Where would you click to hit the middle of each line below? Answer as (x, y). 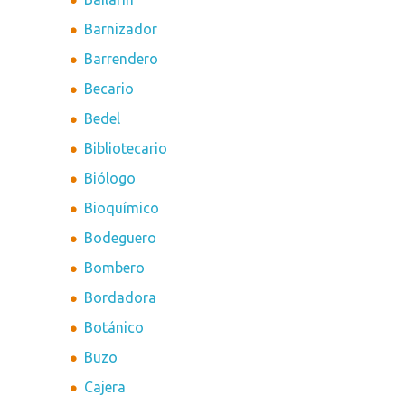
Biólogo (110, 179)
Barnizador (121, 29)
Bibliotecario (126, 149)
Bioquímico (122, 208)
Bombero (115, 268)
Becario (109, 89)
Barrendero (122, 59)
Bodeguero (121, 238)
